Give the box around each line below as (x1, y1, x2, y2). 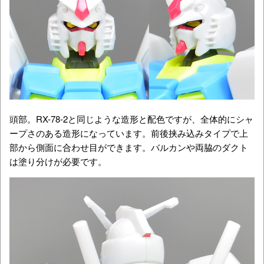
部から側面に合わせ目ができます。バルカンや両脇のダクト (9, 140, 248, 153)
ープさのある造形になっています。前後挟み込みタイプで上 (9, 126, 248, 139)
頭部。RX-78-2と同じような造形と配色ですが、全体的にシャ (9, 112, 253, 125)
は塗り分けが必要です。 (9, 154, 107, 167)
